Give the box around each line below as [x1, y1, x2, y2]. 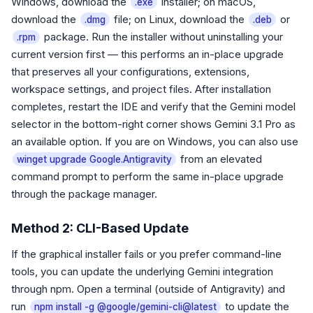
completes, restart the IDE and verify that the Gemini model [11, 100, 296, 113]
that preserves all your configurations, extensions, [11, 65, 249, 78]
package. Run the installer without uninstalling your [41, 30, 283, 43]
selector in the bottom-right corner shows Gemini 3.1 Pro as [11, 117, 296, 131]
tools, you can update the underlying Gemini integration [11, 265, 273, 278]
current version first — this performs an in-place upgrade [11, 48, 284, 61]
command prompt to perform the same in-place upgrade [11, 170, 284, 183]
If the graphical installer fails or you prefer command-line [11, 247, 282, 261]
